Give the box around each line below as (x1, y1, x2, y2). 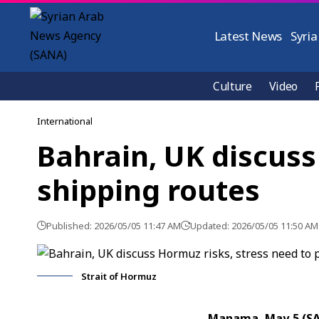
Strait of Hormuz (81, 270, 157, 283)
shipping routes (37, 170, 260, 209)
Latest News (214, 28, 283, 44)
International (37, 115, 93, 127)
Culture (213, 78, 252, 94)
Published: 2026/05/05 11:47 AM (46, 219, 181, 232)
